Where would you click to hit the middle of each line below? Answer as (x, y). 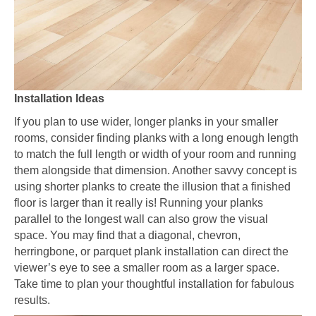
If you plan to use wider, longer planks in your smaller (146, 121)
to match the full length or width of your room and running (155, 154)
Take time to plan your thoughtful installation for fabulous (154, 284)
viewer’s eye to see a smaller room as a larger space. (147, 267)
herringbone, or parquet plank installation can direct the (151, 251)
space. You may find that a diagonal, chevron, (127, 235)
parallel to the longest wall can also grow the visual (141, 219)
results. (32, 300)
